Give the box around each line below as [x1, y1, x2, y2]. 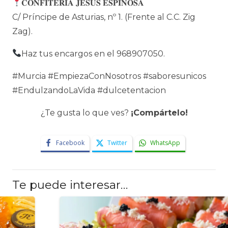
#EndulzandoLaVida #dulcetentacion [12, 85, 166, 95]
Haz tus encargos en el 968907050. [21, 48, 165, 59]
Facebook [55, 138, 84, 147]
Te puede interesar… [12, 177, 128, 192]
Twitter [107, 138, 127, 147]
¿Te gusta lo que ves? [40, 107, 131, 118]
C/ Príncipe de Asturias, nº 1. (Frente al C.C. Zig [12, 12, 195, 22]
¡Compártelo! [130, 107, 188, 118]
